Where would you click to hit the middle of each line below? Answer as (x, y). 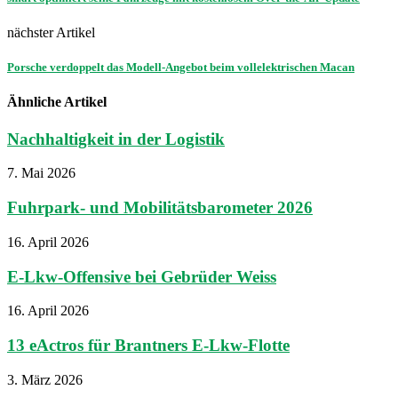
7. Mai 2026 (41, 173)
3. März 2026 (45, 379)
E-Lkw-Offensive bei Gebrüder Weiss (142, 276)
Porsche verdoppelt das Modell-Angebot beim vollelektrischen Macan (181, 68)
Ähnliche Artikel (57, 102)
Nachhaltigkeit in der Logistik (116, 139)
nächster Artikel (51, 33)
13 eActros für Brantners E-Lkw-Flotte (148, 346)
